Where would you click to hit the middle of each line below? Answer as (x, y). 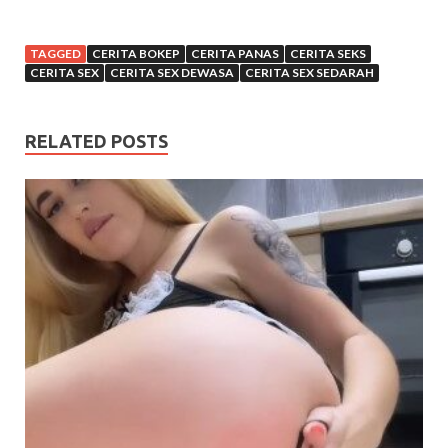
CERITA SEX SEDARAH (309, 72)
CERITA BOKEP (136, 53)
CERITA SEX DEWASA (172, 72)
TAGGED (55, 53)
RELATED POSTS (96, 140)
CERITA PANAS (235, 53)
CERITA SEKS (328, 53)
